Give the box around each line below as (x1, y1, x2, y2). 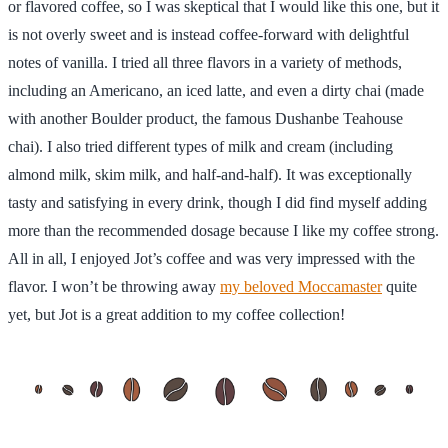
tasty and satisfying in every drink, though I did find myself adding (8, 193, 427, 211)
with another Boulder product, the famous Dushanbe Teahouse (8, 109, 403, 127)
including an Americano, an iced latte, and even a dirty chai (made (8, 81, 424, 99)
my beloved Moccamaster (220, 277, 382, 295)
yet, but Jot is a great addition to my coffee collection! (8, 305, 345, 323)
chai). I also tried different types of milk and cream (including (8, 137, 393, 155)
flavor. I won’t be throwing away (8, 277, 220, 295)
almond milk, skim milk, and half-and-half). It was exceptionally (8, 165, 412, 183)
